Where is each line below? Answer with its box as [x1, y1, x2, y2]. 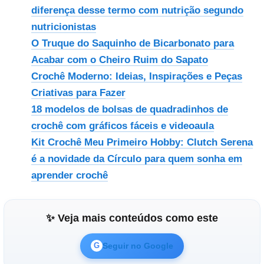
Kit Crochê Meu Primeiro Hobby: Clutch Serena [31, 136, 253, 148]
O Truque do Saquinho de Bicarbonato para [31, 37, 234, 49]
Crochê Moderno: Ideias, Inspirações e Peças [31, 70, 242, 82]
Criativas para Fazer [31, 87, 126, 98]
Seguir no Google [103, 240, 173, 250]
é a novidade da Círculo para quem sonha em [31, 153, 242, 164]
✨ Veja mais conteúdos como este [46, 212, 218, 224]
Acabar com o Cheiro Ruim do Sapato [31, 54, 208, 65]
